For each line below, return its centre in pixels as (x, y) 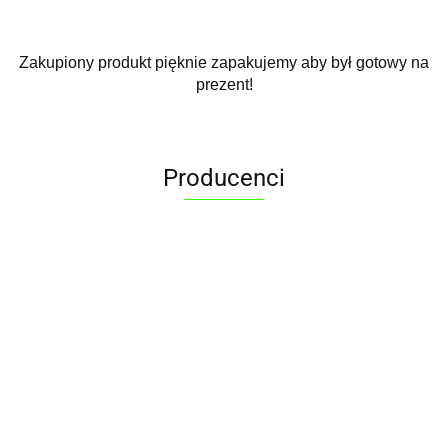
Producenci (224, 178)
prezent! (224, 85)
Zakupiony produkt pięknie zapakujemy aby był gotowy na (224, 63)
